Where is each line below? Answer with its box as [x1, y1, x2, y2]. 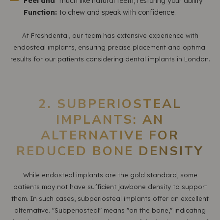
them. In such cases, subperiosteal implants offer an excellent [11, 194, 209, 202]
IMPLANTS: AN [56, 111, 164, 128]
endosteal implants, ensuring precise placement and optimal [13, 43, 207, 51]
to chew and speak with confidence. [59, 8, 176, 17]
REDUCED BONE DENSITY [16, 142, 204, 160]
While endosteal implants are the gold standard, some [23, 171, 197, 179]
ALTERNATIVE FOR [41, 127, 179, 144]
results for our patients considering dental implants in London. [10, 55, 210, 63]
